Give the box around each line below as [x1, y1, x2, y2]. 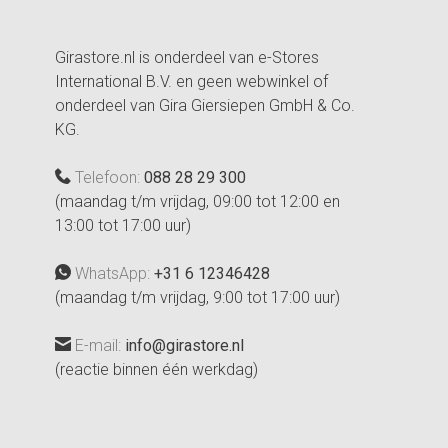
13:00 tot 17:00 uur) [55, 215, 191, 235]
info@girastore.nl [125, 335, 244, 355]
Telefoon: [71, 167, 144, 187]
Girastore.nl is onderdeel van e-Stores [55, 47, 319, 67]
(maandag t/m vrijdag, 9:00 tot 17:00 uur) [55, 287, 340, 307]
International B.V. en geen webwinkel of [55, 71, 328, 91]
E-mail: [71, 335, 125, 355]
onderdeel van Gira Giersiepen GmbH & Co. [55, 95, 355, 115]
